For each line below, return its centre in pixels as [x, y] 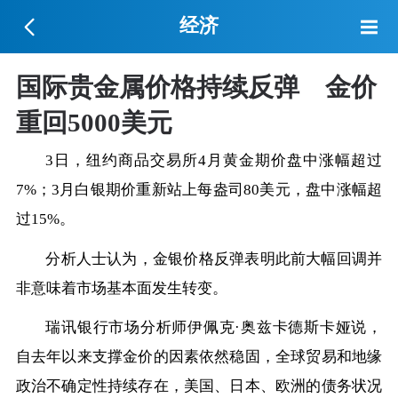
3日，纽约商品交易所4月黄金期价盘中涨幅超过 [214, 160]
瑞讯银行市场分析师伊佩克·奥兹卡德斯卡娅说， [214, 328]
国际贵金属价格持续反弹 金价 [196, 87]
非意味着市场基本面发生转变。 [121, 288]
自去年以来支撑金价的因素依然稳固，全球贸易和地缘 [199, 357]
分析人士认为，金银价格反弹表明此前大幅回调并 [214, 259]
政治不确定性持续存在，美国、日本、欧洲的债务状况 [199, 386]
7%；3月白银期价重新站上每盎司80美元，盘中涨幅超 [199, 189]
